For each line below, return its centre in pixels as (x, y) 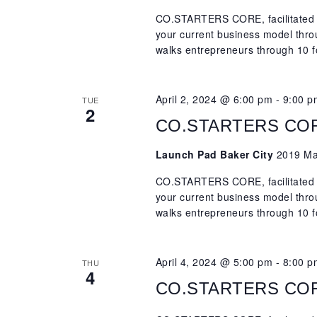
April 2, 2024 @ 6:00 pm (214, 99)
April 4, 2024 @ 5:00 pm (214, 262)
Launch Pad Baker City (216, 155)
